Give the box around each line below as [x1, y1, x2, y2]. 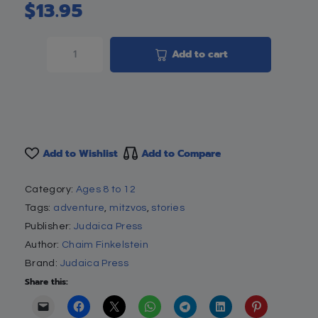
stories [151, 202, 185, 213]
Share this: [25, 275, 68, 288]
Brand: [25, 258, 60, 268]
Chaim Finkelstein [61, 239, 149, 250]
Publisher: [25, 221, 74, 231]
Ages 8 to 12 [75, 184, 136, 194]
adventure [53, 202, 105, 213]
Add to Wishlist [43, 146, 118, 161]
